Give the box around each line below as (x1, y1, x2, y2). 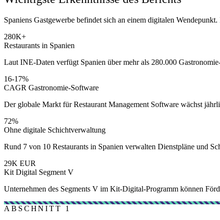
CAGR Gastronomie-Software (4, 83, 99, 92)
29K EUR (4, 159, 36, 167)
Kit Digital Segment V (4, 167, 74, 176)
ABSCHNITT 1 (4, 204, 71, 213)
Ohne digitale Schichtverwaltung (4, 125, 106, 134)
